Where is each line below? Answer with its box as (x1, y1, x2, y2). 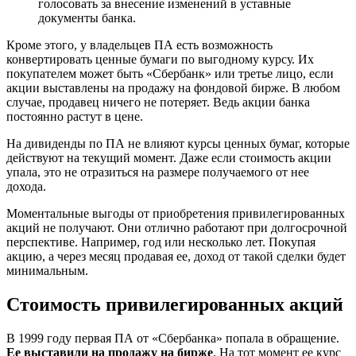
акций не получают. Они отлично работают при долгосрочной (6, 221, 347, 235)
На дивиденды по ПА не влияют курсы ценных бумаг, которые (6, 137, 350, 151)
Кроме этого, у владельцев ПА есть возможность (6, 38, 273, 52)
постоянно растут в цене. (6, 110, 143, 124)
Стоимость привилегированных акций (6, 294, 343, 315)
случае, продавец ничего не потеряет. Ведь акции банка (6, 95, 310, 110)
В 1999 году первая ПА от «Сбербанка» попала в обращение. (6, 331, 339, 346)
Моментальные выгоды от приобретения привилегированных (6, 207, 345, 221)
